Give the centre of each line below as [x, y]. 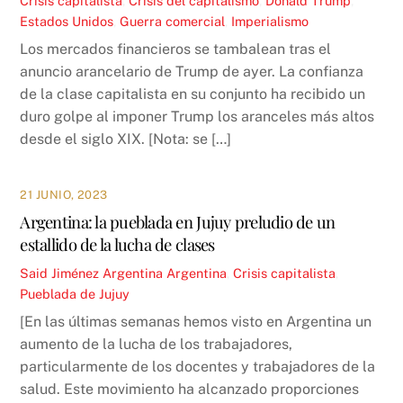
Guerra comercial [173, 22]
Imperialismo [270, 22]
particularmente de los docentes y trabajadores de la [198, 366]
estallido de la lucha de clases [117, 245]
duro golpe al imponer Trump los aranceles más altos [197, 117]
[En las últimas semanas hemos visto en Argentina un [196, 321]
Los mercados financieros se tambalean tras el [176, 49]
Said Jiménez [60, 273]
